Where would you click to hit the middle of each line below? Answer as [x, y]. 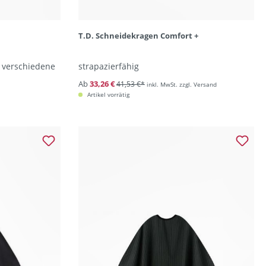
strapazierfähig [108, 66]
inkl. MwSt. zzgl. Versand [181, 84]
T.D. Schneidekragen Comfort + [138, 36]
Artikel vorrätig [107, 94]
